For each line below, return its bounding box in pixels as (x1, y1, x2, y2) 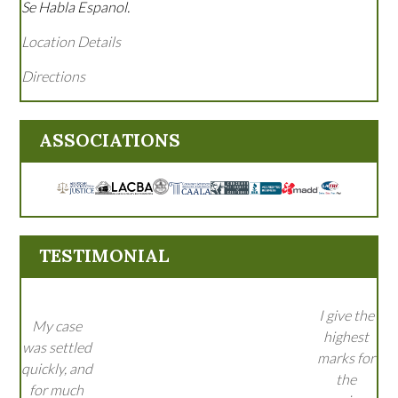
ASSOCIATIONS (39, 128, 181, 151)
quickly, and (20, 359, 92, 377)
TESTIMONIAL (39, 243, 170, 267)
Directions (21, 67, 86, 84)
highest (323, 327, 369, 345)
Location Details (21, 32, 122, 50)
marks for (317, 348, 375, 366)
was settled (21, 338, 92, 355)
